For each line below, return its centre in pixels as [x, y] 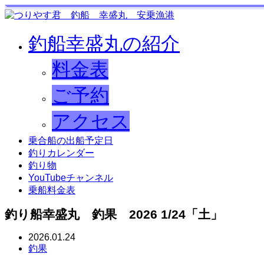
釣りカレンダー [61, 153]
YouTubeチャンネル [71, 178]
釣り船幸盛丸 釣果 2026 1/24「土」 [114, 214]
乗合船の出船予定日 [71, 141]
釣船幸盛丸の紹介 [104, 44]
